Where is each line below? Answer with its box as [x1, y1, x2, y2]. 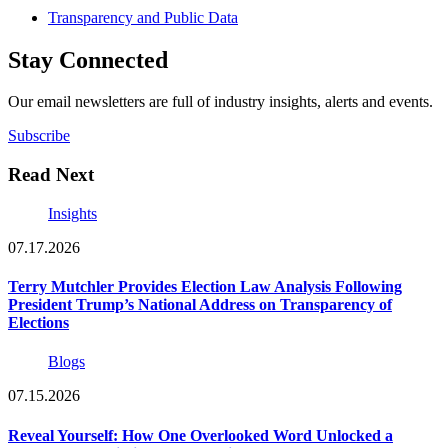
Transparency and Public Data [48, 8, 238, 26]
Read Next [8, 164, 94, 186]
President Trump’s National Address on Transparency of [8, 296, 392, 314]
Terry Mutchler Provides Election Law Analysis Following [8, 278, 402, 296]
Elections [8, 314, 69, 332]
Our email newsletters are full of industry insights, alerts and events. [8, 93, 433, 111]
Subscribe [8, 127, 70, 145]
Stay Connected [8, 46, 168, 73]
